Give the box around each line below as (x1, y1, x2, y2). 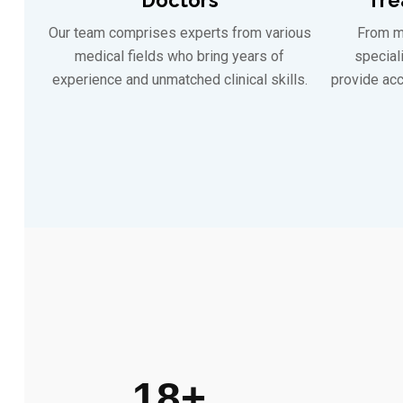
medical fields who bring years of (75, 47, 284, 65)
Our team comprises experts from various (48, 23, 311, 41)
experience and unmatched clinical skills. (51, 70, 308, 88)
